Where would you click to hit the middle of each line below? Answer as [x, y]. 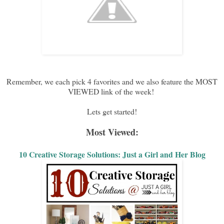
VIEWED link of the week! [112, 91]
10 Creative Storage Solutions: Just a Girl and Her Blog [112, 154]
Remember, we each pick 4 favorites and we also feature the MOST [112, 81]
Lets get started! [112, 111]
